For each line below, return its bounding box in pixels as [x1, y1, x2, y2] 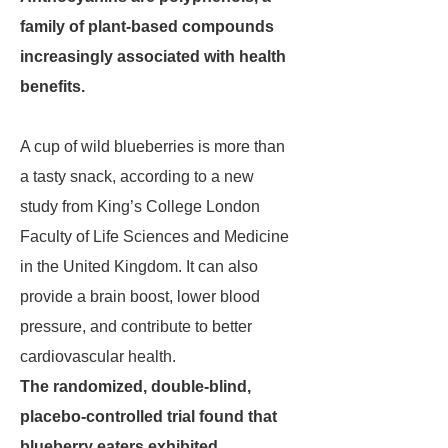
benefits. [20, 78, 85, 95]
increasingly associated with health [20, 48, 286, 65]
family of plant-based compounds [20, 18, 274, 35]
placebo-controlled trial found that [20, 408, 277, 425]
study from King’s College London [20, 198, 260, 215]
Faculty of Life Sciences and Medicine [20, 228, 289, 245]
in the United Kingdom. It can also [20, 258, 258, 275]
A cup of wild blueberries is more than [20, 138, 285, 155]
